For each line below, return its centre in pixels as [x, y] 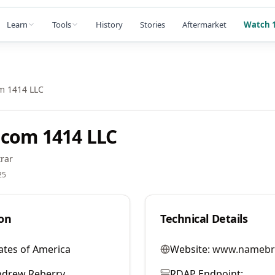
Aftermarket [204, 24]
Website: [190, 249]
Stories [153, 24]
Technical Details [204, 219]
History [109, 24]
